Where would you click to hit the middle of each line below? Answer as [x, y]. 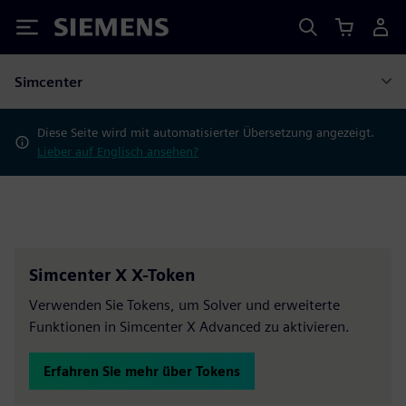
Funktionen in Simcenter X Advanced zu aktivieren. [189, 327]
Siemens [84, 30]
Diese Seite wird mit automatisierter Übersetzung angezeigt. [205, 132]
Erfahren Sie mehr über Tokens [142, 371]
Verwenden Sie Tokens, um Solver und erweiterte [184, 305]
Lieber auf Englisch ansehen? [117, 151]
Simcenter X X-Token [112, 275]
